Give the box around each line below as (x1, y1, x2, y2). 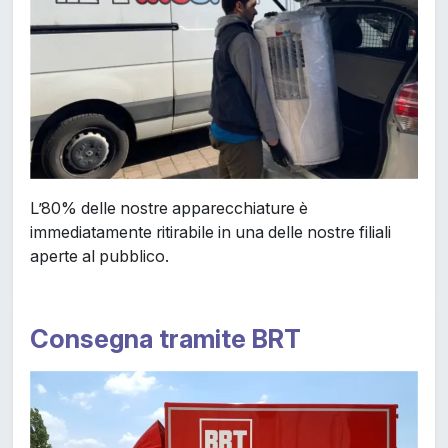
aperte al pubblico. (29, 245, 169, 266)
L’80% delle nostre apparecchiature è (29, 197, 308, 218)
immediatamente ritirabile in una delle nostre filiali (29, 221, 391, 242)
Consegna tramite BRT (29, 322, 301, 354)
